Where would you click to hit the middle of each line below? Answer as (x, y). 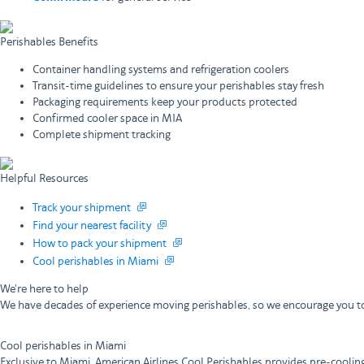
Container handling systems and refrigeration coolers (161, 70)
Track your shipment (83, 208)
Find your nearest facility (93, 226)
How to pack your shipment (101, 244)
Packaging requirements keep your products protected (165, 102)
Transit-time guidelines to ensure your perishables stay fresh (178, 86)
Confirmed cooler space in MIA (107, 119)
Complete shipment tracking (102, 135)
